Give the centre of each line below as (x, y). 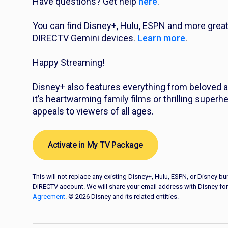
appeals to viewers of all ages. (93, 111)
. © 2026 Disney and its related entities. (123, 197)
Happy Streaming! (69, 62)
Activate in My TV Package (95, 145)
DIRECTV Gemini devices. (85, 38)
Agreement (49, 197)
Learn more (161, 38)
